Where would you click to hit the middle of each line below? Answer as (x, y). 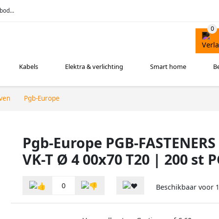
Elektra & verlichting (94, 67)
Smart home (168, 67)
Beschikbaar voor (186, 187)
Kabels (29, 67)
